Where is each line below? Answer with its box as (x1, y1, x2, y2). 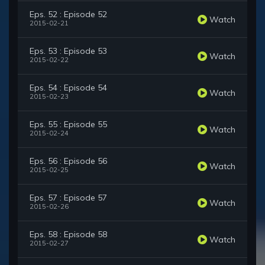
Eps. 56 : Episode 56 (30, 156, 107, 167)
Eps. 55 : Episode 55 (30, 119, 107, 130)
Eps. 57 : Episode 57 (30, 192, 107, 203)
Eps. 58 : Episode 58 (30, 229, 107, 240)
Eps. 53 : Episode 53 (30, 46, 107, 57)
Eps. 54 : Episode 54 (30, 82, 107, 93)
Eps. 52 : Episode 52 (30, 9, 107, 20)
